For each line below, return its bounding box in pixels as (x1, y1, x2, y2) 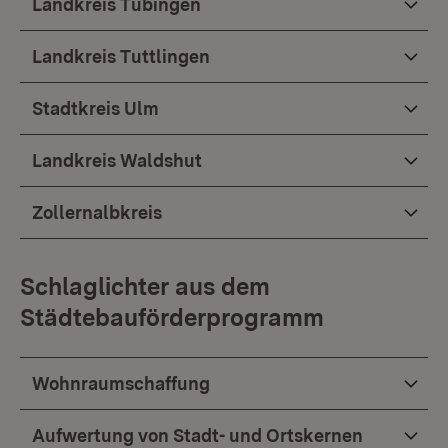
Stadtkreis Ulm (32, 98, 159, 119)
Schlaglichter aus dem (20, 272, 270, 301)
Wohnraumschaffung (32, 373, 210, 394)
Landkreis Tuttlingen (32, 46, 210, 67)
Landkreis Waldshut (32, 150, 202, 171)
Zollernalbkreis (32, 202, 162, 223)
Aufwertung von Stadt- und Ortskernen (32, 425, 363, 446)
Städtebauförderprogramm (20, 303, 324, 332)
